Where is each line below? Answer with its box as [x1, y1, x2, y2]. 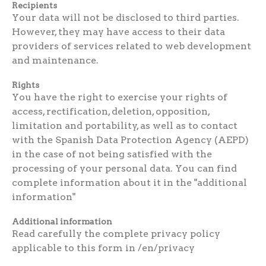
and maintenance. [11, 54, 99, 66]
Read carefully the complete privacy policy [11, 227, 220, 239]
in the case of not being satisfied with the [11, 148, 212, 160]
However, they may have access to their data [11, 26, 225, 37]
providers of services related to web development [11, 40, 251, 52]
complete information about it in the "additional [11, 176, 247, 188]
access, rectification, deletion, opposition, [11, 105, 210, 117]
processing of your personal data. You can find [11, 162, 237, 174]
